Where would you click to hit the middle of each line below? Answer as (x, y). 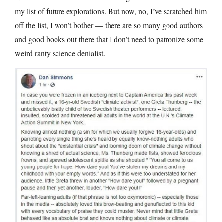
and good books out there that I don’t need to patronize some (109, 39)
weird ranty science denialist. (60, 53)
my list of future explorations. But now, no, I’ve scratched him (111, 11)
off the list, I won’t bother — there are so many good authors (109, 25)
